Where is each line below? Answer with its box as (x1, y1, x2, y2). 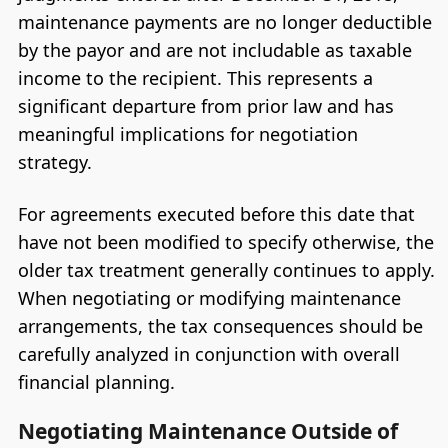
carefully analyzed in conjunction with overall (17, 341, 400, 366)
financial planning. (17, 369, 175, 394)
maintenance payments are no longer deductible (17, 10, 432, 35)
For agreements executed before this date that (17, 201, 415, 226)
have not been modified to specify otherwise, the (17, 229, 434, 254)
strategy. (17, 150, 92, 175)
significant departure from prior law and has (17, 94, 394, 119)
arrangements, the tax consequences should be (17, 313, 423, 338)
